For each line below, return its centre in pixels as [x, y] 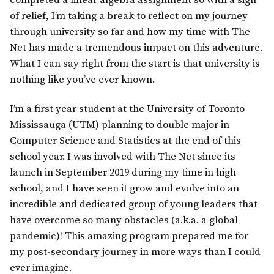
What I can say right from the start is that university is [135, 64]
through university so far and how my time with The [130, 32]
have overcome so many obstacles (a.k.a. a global [124, 220]
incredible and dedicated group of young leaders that [134, 204]
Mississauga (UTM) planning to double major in [120, 125]
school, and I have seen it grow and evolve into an [124, 188]
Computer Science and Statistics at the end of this [125, 141]
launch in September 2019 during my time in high [123, 172]
